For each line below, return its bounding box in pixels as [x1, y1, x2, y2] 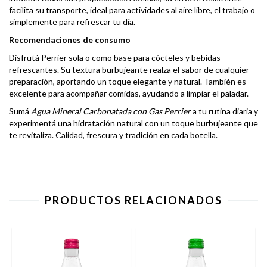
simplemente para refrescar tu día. [9, 17, 135, 27]
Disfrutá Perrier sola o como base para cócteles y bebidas [9, 52, 221, 63]
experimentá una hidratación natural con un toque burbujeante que [9, 118, 258, 128]
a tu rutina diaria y [191, 106, 258, 116]
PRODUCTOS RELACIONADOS [45, 194, 222, 207]
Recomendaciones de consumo [9, 35, 131, 45]
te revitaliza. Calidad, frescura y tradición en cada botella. [9, 130, 218, 140]
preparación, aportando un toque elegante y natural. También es [9, 76, 246, 86]
